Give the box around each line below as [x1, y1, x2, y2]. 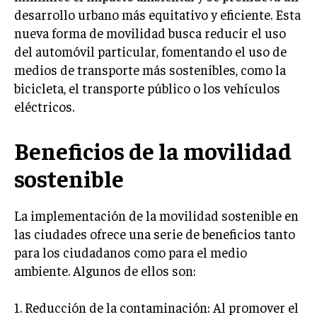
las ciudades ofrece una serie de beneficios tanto [14, 225, 295, 242]
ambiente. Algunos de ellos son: [14, 262, 196, 279]
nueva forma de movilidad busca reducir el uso [14, 24, 286, 41]
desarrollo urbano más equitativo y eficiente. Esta [14, 6, 301, 23]
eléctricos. [14, 98, 74, 115]
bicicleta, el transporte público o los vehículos [14, 79, 280, 96]
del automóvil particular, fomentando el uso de [14, 42, 287, 59]
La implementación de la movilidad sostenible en [14, 207, 299, 224]
